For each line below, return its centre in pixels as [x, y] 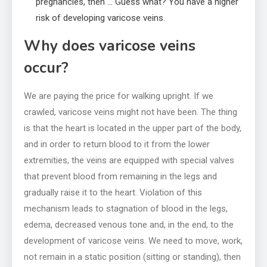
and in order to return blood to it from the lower [117, 144]
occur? [46, 68]
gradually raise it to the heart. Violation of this [113, 192]
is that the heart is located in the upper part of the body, [133, 128]
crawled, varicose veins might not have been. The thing [131, 112]
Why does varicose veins [110, 46]
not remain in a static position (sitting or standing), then [132, 257]
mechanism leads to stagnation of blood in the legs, [126, 208]
